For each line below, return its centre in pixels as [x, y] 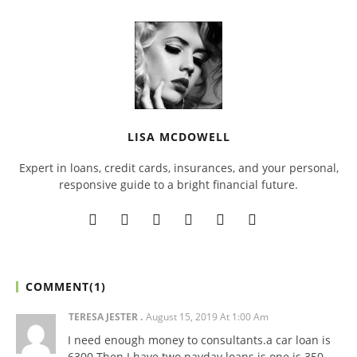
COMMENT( [60, 287]
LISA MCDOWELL [178, 137]
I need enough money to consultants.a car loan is [199, 340]
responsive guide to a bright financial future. [178, 185]
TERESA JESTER [103, 317]
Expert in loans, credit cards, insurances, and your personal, [178, 168]
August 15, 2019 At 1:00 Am [207, 317]
